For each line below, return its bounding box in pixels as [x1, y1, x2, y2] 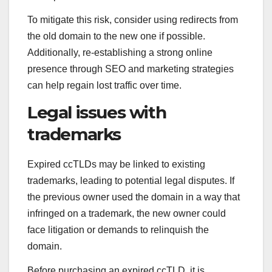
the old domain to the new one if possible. [27, 31, 205, 42]
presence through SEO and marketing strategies [27, 64, 234, 75]
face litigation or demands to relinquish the [27, 225, 209, 236]
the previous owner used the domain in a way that [27, 192, 240, 203]
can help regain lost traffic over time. [27, 80, 182, 91]
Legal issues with [27, 102, 166, 123]
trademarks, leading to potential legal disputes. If [27, 175, 234, 186]
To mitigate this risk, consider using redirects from [27, 15, 238, 25]
